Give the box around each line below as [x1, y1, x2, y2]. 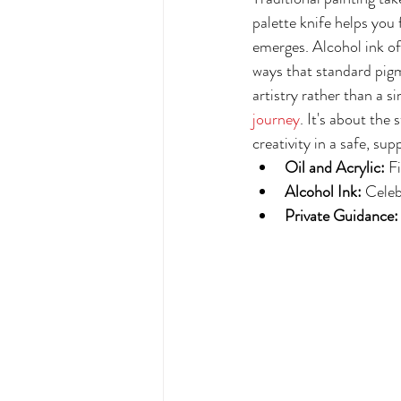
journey [252, 107, 300, 131]
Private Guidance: [285, 204, 398, 227]
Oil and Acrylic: [285, 156, 385, 179]
